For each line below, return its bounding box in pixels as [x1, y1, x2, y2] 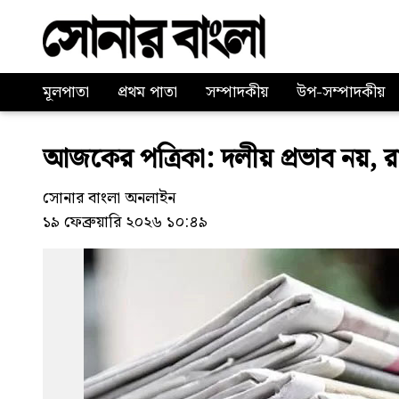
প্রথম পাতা [118, 79, 177, 106]
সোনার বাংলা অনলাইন [43, 185, 175, 212]
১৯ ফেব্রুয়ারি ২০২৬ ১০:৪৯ [43, 209, 208, 236]
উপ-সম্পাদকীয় [297, 79, 385, 106]
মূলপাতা [43, 79, 89, 106]
